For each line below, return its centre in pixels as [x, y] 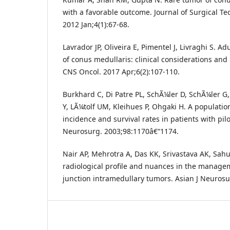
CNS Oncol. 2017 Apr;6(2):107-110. [121, 72]
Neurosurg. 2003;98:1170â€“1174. [121, 131]
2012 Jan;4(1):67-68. [96, 24]
